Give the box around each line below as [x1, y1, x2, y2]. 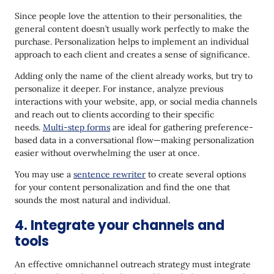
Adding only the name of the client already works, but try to [15, 70, 253, 81]
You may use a [15, 168, 73, 180]
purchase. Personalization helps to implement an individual [15, 35, 249, 47]
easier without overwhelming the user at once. [15, 147, 199, 158]
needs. [15, 121, 43, 133]
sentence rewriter [73, 168, 146, 180]
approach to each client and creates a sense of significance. [15, 48, 250, 60]
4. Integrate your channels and [15, 215, 224, 235]
